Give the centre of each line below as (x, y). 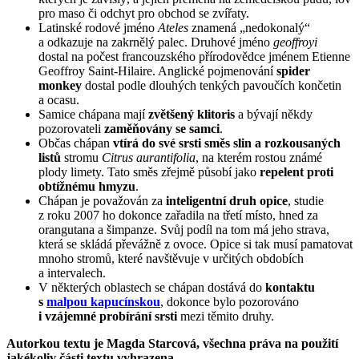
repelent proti (296, 171)
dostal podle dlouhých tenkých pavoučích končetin (212, 85)
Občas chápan (76, 143)
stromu (81, 157)
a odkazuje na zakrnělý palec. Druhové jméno (156, 42)
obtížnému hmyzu (87, 186)
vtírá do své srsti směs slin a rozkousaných (227, 143)
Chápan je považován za (102, 200)
